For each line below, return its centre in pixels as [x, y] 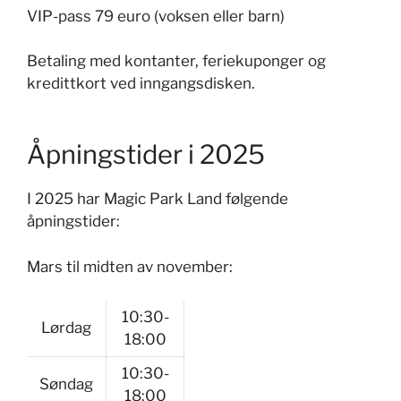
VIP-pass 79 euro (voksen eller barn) [156, 16]
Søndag [66, 384]
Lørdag [66, 328]
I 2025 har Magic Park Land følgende [158, 199]
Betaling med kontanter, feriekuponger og [176, 61]
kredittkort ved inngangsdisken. [141, 83]
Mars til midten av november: [130, 266]
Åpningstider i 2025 [146, 154]
